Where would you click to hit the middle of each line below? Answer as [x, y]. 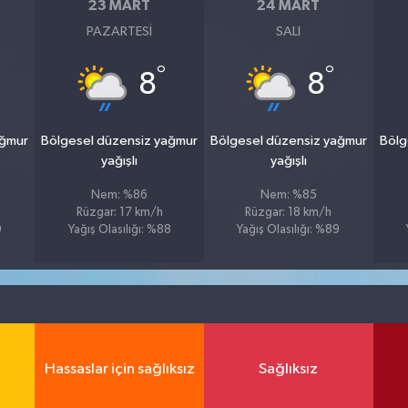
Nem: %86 [120, 196]
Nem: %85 [288, 196]
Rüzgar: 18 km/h [289, 213]
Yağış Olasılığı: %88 [119, 230]
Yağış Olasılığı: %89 [289, 230]
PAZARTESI [120, 32]
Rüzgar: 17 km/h [119, 213]
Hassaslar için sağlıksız [119, 369]
